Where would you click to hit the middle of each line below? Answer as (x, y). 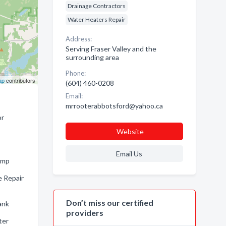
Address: (78, 39)
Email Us (129, 154)
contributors (20, 80)
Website (130, 131)
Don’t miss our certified (109, 203)
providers (84, 213)
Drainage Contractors (96, 6)
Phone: (75, 73)
